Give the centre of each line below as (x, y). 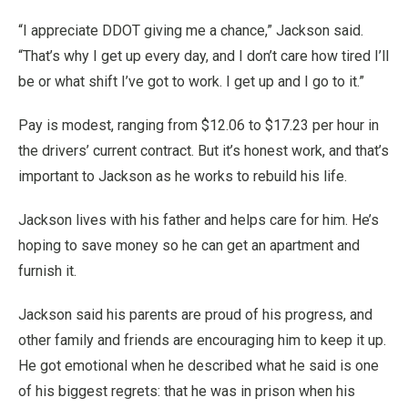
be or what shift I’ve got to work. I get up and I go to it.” (191, 82)
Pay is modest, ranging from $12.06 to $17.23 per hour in (199, 125)
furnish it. (47, 271)
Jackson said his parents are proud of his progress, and (195, 315)
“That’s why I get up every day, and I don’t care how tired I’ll (204, 56)
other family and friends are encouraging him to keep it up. (202, 340)
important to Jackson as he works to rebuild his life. (183, 176)
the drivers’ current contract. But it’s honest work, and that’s (204, 151)
